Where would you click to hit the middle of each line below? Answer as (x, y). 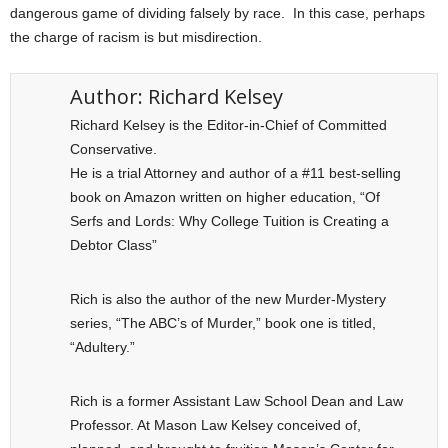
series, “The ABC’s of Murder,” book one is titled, (223, 322)
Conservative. (114, 148)
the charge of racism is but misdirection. (136, 37)
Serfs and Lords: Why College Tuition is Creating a (230, 220)
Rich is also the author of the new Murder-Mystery (228, 298)
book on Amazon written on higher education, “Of (225, 196)
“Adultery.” (103, 346)
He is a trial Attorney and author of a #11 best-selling (236, 172)
